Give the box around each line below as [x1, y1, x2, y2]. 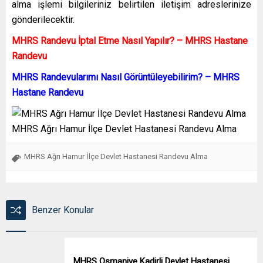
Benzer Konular [32, 204, 94, 215]
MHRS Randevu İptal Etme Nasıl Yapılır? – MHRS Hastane [12, 35, 248, 46]
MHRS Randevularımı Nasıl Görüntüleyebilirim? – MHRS [12, 71, 240, 83]
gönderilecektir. [12, 14, 75, 25]
